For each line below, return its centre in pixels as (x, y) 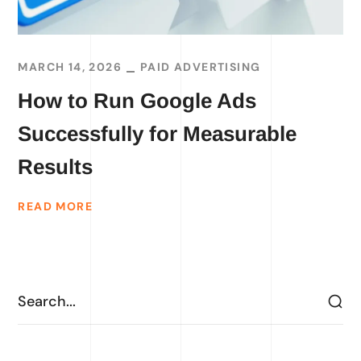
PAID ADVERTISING (201, 67)
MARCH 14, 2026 (70, 67)
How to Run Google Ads (137, 101)
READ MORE (56, 206)
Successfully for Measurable (158, 134)
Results (56, 167)
